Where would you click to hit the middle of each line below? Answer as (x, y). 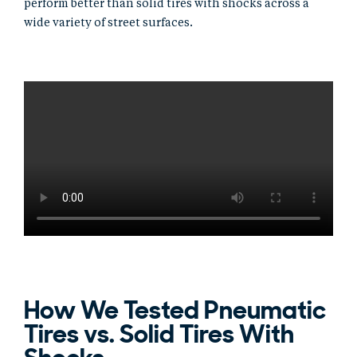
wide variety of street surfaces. (108, 23)
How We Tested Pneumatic (175, 310)
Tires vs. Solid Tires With (159, 334)
